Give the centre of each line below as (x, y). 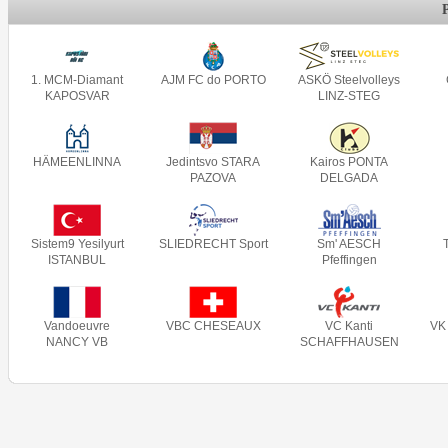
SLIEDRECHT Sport (213, 244)
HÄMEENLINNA (77, 162)
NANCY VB (77, 342)
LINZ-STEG (349, 96)
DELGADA (349, 178)
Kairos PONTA (349, 162)
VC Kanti (349, 326)
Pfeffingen (349, 260)
